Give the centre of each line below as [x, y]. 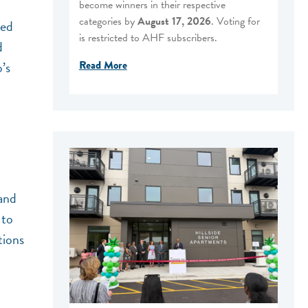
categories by [108, 21]
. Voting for [235, 21]
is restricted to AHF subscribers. [149, 37]
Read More [103, 65]
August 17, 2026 [174, 21]
